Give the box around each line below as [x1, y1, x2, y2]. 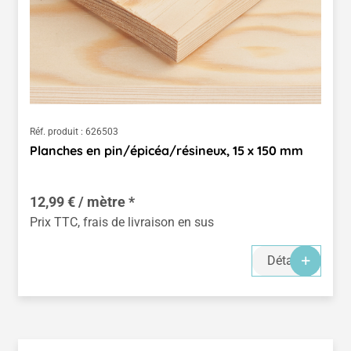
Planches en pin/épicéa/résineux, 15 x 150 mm [30, 142, 303, 158]
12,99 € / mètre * [30, 193, 135, 210]
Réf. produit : [30, 125, 83, 137]
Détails [267, 252, 306, 268]
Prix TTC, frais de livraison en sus [30, 214, 214, 230]
